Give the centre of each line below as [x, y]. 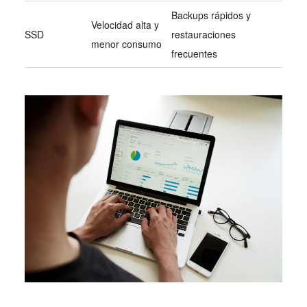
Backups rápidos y [211, 15]
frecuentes [194, 54]
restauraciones [203, 35]
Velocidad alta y [125, 25]
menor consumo [126, 44]
